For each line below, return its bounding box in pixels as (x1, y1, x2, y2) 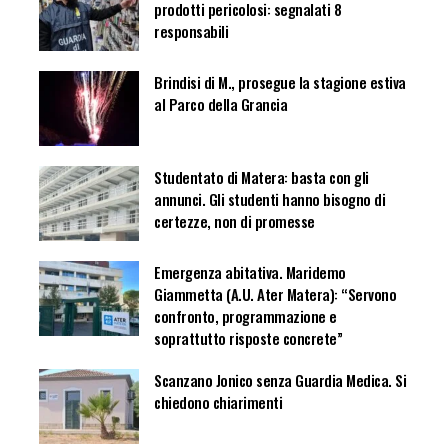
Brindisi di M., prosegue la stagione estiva (154, 71, 406, 94)
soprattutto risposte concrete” (154, 327, 342, 350)
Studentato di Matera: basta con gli (154, 166, 369, 189)
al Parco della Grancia (154, 93, 287, 116)
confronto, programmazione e (154, 305, 337, 328)
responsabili (154, 20, 228, 43)
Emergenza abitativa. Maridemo (154, 261, 346, 284)
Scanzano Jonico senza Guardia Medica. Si (154, 369, 406, 392)
